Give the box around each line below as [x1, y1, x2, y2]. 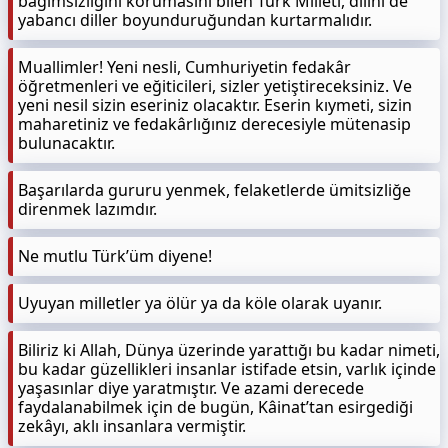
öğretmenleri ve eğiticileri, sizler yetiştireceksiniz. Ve [18, 75, 412, 97]
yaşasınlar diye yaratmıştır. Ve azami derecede [18, 377, 364, 399]
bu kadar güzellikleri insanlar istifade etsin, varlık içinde [18, 358, 436, 380]
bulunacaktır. [18, 132, 115, 154]
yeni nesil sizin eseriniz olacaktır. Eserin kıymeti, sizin [18, 94, 412, 116]
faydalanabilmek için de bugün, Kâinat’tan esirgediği [18, 396, 413, 418]
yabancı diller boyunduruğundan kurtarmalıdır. [18, 9, 372, 31]
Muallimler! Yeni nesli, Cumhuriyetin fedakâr [18, 56, 351, 78]
